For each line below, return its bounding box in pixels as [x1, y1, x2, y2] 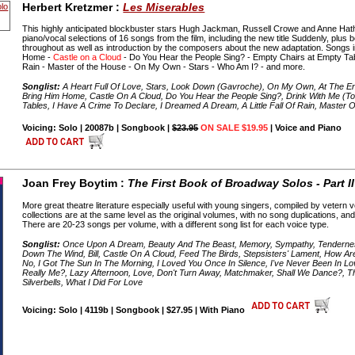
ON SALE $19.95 [200, 123, 269, 133]
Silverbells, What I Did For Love [22, 277, 143, 287]
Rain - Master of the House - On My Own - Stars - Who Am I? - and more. [22, 62, 306, 72]
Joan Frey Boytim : [22, 177, 128, 190]
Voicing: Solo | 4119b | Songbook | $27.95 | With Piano [22, 304, 246, 315]
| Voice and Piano [268, 123, 342, 133]
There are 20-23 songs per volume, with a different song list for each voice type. [22, 219, 330, 230]
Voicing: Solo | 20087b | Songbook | [22, 123, 173, 133]
